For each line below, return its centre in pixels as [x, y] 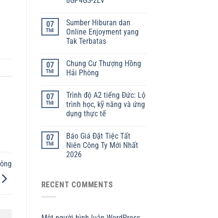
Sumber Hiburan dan [98, 23]
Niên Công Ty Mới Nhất [102, 145]
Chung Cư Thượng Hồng [103, 64]
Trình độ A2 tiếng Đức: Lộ [106, 95]
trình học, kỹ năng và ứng [105, 105]
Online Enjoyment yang [102, 32]
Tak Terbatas [86, 41]
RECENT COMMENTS [77, 185]
